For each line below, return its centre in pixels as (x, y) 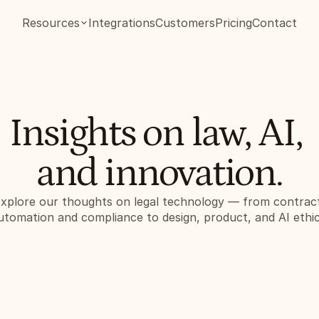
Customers (185, 23)
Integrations (122, 23)
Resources (51, 23)
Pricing (234, 23)
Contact (274, 23)
